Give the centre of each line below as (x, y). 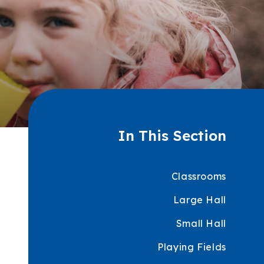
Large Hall (199, 200)
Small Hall (201, 223)
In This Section (172, 136)
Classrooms (199, 176)
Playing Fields (192, 247)
